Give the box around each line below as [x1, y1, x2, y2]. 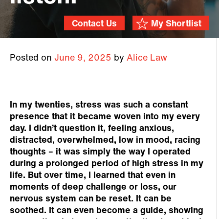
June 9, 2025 [54, 54, 111, 63]
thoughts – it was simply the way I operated [10, 148, 191, 157]
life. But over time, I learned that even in [10, 171, 175, 180]
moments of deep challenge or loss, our [10, 183, 176, 192]
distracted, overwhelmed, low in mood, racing [10, 136, 200, 145]
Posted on [10, 54, 54, 63]
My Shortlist [151, 20, 201, 29]
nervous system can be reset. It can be [10, 195, 172, 204]
